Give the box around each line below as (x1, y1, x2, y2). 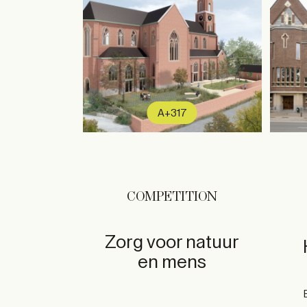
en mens (138, 252, 207, 271)
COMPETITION (127, 189, 218, 204)
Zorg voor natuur (105, 232, 240, 251)
